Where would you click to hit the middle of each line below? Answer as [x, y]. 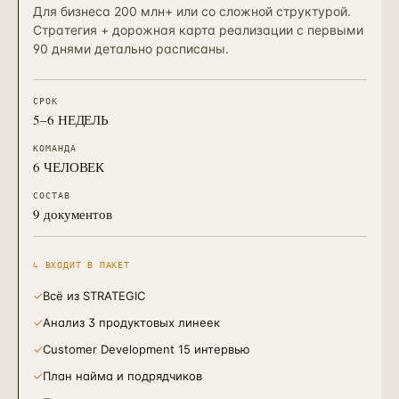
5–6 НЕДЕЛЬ [71, 119]
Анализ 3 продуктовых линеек [131, 322]
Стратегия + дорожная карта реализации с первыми [198, 30]
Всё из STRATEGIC [94, 296]
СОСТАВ [52, 195]
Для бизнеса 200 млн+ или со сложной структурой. [192, 11]
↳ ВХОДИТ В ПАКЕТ [81, 265]
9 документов [73, 214]
